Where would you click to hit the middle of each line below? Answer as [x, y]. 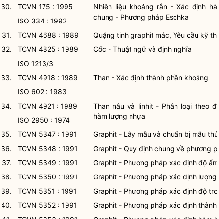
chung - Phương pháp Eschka [141, 17]
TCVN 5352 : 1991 [47, 205]
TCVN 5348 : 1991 [48, 148]
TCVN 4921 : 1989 [47, 106]
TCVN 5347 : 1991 [47, 134]
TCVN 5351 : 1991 [47, 191]
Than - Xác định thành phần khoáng [151, 77]
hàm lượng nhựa [119, 116]
